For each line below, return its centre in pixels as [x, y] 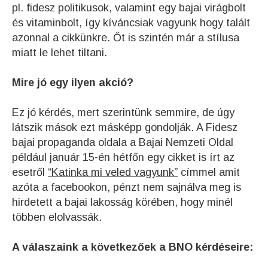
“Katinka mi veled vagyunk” [113, 172]
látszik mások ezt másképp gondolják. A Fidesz [125, 127]
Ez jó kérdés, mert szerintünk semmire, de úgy [123, 112]
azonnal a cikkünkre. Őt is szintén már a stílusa [126, 37]
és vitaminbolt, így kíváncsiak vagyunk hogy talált [131, 22]
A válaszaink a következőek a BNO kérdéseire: [133, 247]
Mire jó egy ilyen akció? [73, 82]
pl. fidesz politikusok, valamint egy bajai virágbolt [129, 7]
